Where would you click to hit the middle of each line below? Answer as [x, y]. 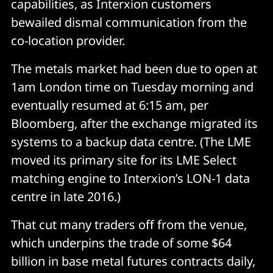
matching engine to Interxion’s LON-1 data [130, 178]
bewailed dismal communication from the [129, 22]
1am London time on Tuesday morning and [132, 87]
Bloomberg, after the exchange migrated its [134, 123]
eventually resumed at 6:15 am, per [110, 105]
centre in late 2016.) [66, 196]
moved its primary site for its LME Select [124, 160]
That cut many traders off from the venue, [129, 224]
